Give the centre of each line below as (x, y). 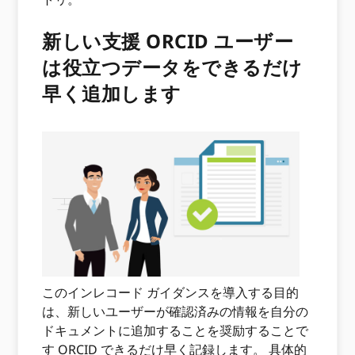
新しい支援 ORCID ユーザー (168, 41)
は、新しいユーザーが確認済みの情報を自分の (176, 311)
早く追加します (112, 93)
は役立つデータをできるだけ (172, 67)
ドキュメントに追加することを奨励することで (176, 330)
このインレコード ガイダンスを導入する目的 (171, 292)
